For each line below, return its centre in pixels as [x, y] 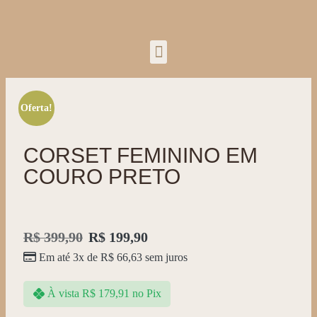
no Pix [146, 294]
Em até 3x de [70, 257]
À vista [63, 294]
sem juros [165, 257]
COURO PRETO [102, 177]
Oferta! [36, 108]
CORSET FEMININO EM [140, 155]
